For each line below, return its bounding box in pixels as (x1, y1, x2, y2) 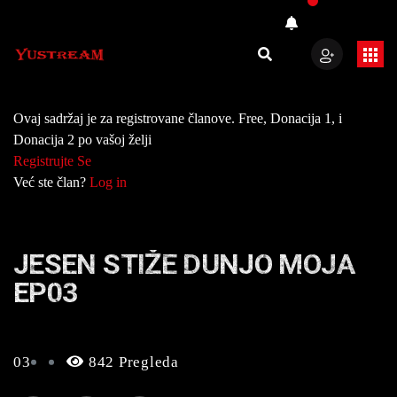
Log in (90, 175, 127, 190)
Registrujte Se (13, 153, 91, 168)
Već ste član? (13, 175, 90, 190)
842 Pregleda (84, 354, 179, 370)
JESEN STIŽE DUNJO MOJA (13, 247, 354, 281)
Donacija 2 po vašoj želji (13, 132, 152, 147)
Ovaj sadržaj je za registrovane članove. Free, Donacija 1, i (13, 111, 342, 126)
